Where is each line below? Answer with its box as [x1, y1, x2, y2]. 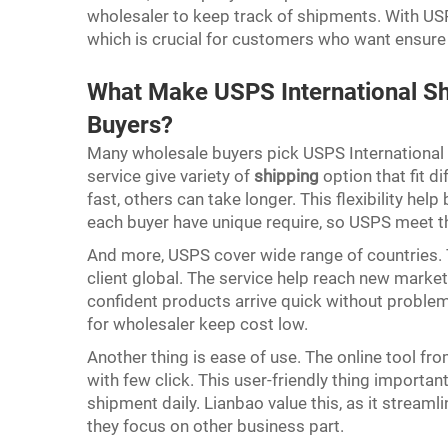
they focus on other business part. [87, 416, 348, 436]
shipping [254, 166, 319, 186]
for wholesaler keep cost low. [87, 314, 316, 334]
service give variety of [87, 166, 254, 186]
